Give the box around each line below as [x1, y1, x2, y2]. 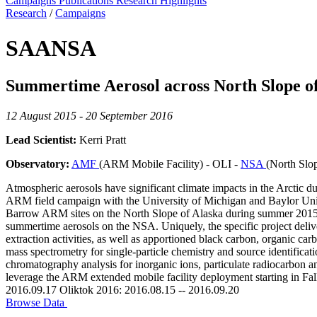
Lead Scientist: [6, 133, 76, 146]
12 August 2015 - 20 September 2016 [6, 109, 173, 122]
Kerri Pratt [76, 133, 126, 146]
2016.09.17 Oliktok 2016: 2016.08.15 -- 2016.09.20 [6, 283, 239, 296]
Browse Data [6, 296, 67, 309]
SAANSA [6, 35, 96, 61]
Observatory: [6, 157, 69, 170]
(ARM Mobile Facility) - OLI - [99, 157, 241, 170]
